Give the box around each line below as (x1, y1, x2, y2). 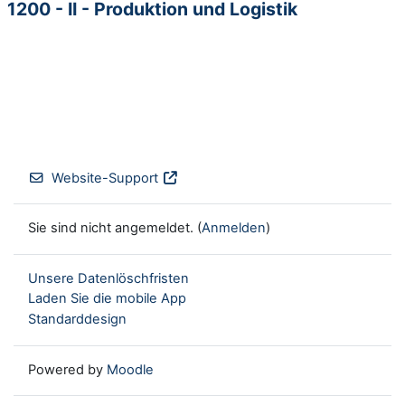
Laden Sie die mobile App (28, 290, 186, 307)
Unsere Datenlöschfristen (28, 269, 189, 287)
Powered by (28, 361, 107, 378)
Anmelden (202, 220, 266, 237)
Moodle (107, 361, 154, 378)
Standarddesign (28, 311, 127, 327)
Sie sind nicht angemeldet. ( (28, 220, 202, 237)
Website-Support (52, 169, 159, 186)
